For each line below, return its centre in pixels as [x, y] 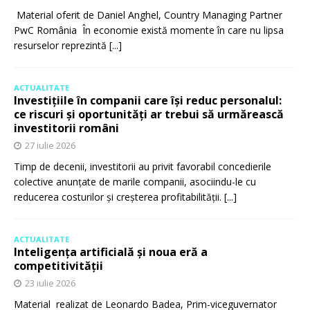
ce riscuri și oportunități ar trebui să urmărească [149, 115]
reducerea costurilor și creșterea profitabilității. [119, 197]
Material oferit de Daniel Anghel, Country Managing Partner [148, 15]
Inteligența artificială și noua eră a [111, 252]
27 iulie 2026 [50, 146]
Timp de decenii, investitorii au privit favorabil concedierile [143, 167]
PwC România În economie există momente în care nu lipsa [149, 30]
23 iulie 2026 [50, 283]
